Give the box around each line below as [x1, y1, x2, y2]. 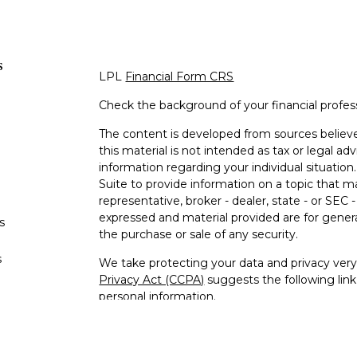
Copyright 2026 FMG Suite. [99, 318, 249, 333]
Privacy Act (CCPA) [99, 273, 205, 288]
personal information [99, 289, 214, 304]
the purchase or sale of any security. [99, 227, 299, 242]
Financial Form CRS [125, 69, 234, 84]
